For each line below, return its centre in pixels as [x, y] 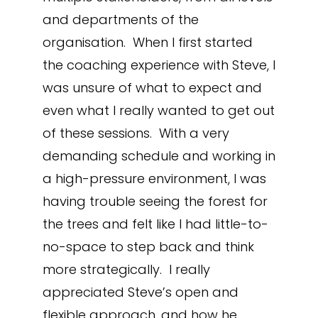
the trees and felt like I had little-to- [155, 224]
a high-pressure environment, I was [154, 179]
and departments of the [120, 20]
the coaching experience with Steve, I [159, 65]
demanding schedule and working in [159, 156]
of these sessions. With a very [136, 133]
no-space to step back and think [148, 247]
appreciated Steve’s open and [140, 292]
